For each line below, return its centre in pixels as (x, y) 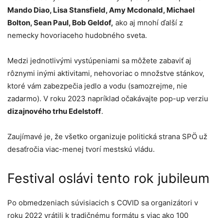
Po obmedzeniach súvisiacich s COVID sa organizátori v (103, 203)
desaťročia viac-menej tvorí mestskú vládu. (81, 149)
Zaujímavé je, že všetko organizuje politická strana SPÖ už (107, 137)
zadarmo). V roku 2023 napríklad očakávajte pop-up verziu (108, 99)
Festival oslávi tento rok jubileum (108, 179)
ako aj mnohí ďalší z (148, 23)
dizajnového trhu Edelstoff (54, 111)
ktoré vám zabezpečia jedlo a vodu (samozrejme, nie (97, 86)
